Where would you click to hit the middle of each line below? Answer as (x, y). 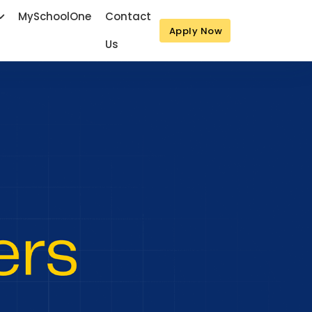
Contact (128, 16)
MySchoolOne (54, 16)
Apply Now (196, 31)
